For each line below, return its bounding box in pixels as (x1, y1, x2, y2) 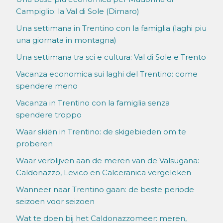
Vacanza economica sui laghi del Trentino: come (16, 69, 198, 79)
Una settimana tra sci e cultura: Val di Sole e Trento (16, 52, 206, 62)
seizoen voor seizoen (16, 197, 95, 207)
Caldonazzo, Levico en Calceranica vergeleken (16, 168, 191, 178)
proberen (16, 139, 53, 149)
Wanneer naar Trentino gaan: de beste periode (16, 185, 194, 195)
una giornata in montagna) (16, 35, 116, 45)
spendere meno (16, 81, 78, 91)
